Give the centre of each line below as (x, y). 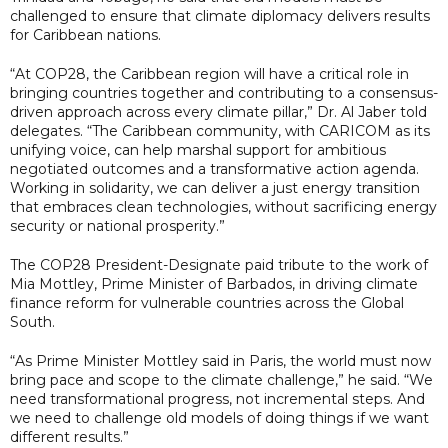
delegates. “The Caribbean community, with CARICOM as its (220, 130)
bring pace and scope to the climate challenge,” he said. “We (221, 379)
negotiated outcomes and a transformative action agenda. (214, 168)
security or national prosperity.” (117, 225)
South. (32, 321)
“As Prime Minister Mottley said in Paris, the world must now (220, 360)
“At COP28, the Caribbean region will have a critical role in (209, 73)
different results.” (69, 436)
